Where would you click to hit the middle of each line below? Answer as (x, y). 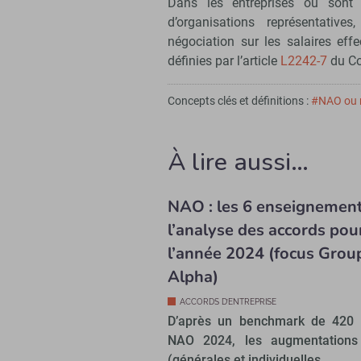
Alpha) (193, 277)
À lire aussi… (238, 163)
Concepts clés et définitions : (239, 101)
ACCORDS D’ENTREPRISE (228, 302)
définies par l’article (224, 61)
